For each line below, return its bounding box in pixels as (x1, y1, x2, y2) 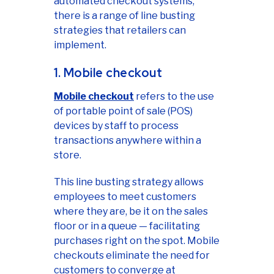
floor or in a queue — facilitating (54, 220, 200, 232)
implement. (54, 39, 106, 51)
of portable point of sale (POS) (54, 105, 193, 117)
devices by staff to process (54, 120, 179, 132)
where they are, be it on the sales (54, 206, 208, 218)
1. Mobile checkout (54, 65, 162, 81)
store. (54, 149, 81, 161)
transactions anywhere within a (54, 135, 201, 147)
